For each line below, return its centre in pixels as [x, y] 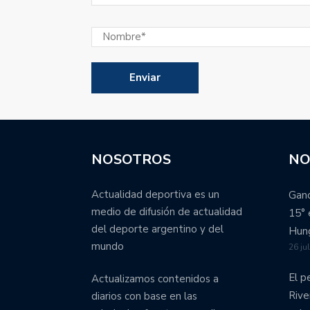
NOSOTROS [131, 159]
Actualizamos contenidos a [155, 279]
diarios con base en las [144, 297]
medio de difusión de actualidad [167, 211]
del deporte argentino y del [157, 229]
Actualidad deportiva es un [155, 194]
